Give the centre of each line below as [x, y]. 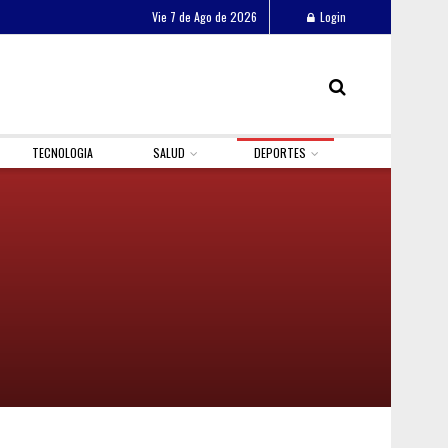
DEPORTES [280, 152]
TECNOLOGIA [63, 152]
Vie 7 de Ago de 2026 [204, 16]
